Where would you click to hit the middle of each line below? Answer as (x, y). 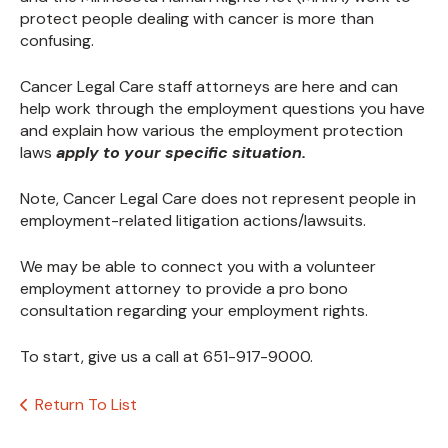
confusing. (57, 41)
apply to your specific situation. (181, 153)
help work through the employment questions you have (222, 109)
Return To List (86, 405)
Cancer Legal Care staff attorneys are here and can (209, 87)
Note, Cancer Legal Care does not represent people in (218, 199)
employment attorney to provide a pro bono (184, 289)
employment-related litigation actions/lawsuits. (193, 221)
